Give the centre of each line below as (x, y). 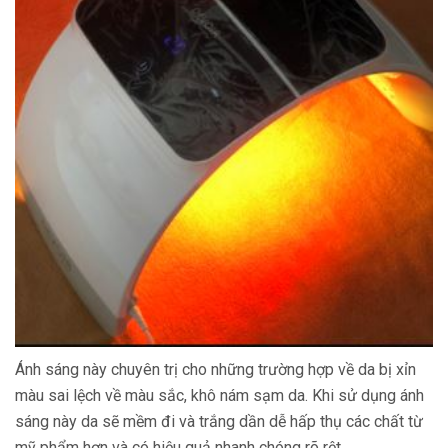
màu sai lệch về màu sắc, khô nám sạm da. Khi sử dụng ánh (219, 395)
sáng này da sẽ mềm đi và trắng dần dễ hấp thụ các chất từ (219, 421)
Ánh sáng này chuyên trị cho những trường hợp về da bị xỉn (215, 369)
